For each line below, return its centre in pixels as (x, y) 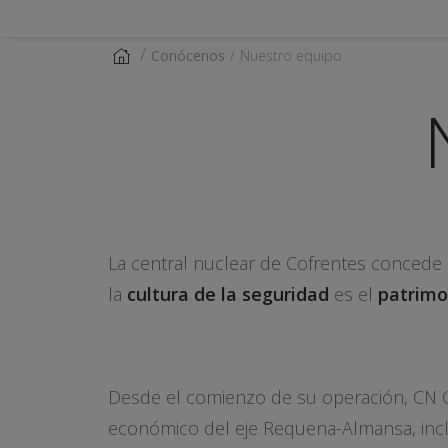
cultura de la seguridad (228, 294)
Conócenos (188, 55)
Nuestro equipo (291, 55)
